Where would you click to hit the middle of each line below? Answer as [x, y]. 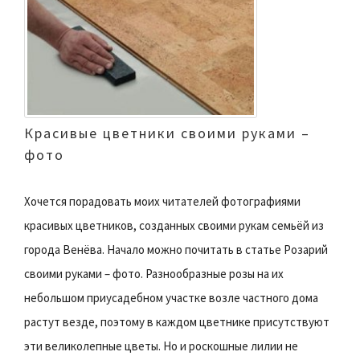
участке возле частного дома [242, 297]
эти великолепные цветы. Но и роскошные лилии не [161, 346]
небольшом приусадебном [95, 297]
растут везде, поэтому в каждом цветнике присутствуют [177, 321]
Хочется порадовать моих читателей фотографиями [162, 201]
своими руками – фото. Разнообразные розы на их [154, 273]
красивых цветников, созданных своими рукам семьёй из [174, 225]
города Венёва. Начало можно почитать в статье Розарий [176, 249]
